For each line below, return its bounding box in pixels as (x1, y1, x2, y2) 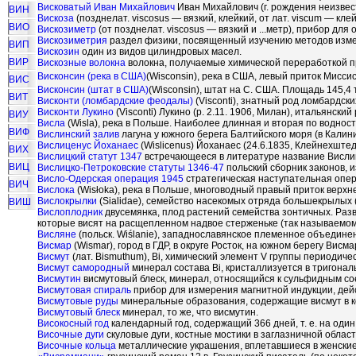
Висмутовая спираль (37, 284, 131, 296)
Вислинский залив (37, 129, 119, 140)
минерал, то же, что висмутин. (120, 307, 258, 318)
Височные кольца (37, 340, 116, 351)
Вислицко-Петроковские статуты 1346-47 (37, 162, 224, 173)
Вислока (37, 184, 75, 195)
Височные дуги (37, 329, 104, 340)
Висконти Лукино (37, 106, 114, 118)
